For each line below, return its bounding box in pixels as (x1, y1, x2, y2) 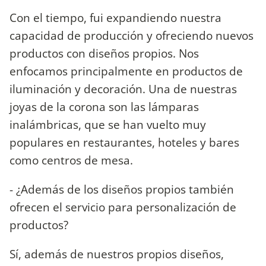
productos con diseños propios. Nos (9, 45, 199, 61)
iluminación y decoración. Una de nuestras (9, 80, 237, 97)
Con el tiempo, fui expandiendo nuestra (9, 9, 221, 26)
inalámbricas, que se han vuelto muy (9, 116, 206, 132)
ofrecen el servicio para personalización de (9, 199, 236, 216)
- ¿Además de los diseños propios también (9, 181, 234, 198)
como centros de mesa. (9, 151, 133, 168)
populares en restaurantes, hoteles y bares (9, 134, 239, 150)
